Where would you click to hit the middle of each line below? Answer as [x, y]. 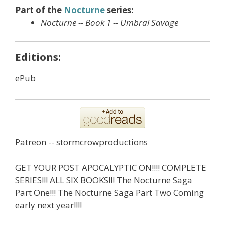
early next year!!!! [48, 205]
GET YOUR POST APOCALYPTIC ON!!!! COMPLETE [111, 167]
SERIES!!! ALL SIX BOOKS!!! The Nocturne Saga [104, 180]
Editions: [38, 57]
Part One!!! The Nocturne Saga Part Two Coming [109, 192]
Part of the [39, 10]
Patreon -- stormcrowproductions [81, 142]
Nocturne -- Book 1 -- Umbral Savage [109, 22]
